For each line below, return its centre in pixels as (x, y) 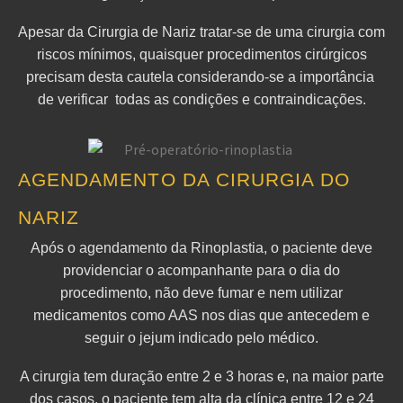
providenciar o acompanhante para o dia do (201, 271)
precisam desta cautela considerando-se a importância (201, 76)
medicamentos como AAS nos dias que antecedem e (201, 316)
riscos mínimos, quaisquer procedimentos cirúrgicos (201, 54)
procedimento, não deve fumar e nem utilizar (201, 293)
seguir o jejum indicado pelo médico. (201, 338)
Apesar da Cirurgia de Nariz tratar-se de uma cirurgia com (201, 31)
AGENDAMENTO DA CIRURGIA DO (184, 180)
